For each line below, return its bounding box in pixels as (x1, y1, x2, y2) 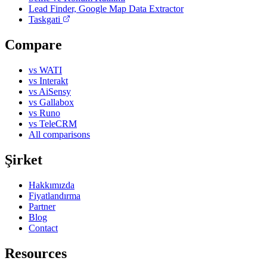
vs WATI (29, 64, 62, 75)
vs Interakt (29, 75, 68, 86)
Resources (5, 245, 67, 261)
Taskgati (29, 14, 63, 24)
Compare (5, 36, 62, 52)
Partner (29, 201, 55, 212)
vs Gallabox (29, 97, 74, 107)
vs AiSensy (29, 86, 71, 97)
